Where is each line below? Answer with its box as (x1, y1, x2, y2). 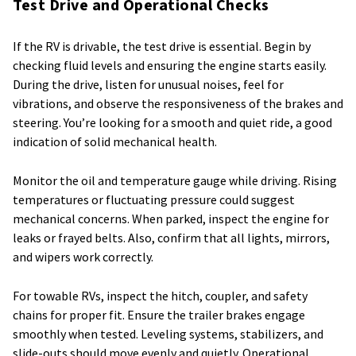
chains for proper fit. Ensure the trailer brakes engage (13, 307, 305, 323)
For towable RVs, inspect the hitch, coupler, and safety (13, 288, 308, 304)
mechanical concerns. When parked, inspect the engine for (13, 211, 329, 227)
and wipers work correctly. (13, 249, 153, 265)
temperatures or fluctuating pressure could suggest (13, 192, 295, 208)
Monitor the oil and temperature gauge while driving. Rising (13, 172, 337, 189)
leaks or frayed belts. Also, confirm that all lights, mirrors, (13, 230, 330, 246)
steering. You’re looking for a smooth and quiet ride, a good (13, 114, 332, 131)
